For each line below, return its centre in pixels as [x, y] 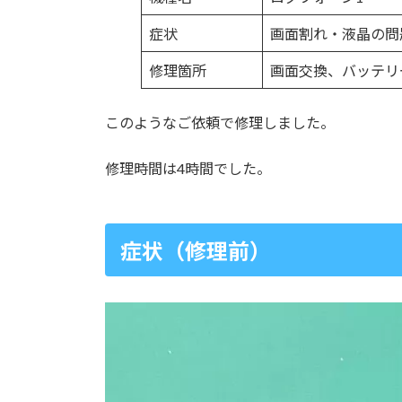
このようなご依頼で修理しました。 [220, 122]
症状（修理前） [195, 251]
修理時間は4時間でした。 [188, 168]
